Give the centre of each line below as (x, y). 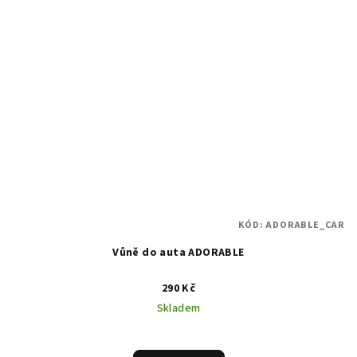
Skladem (178, 308)
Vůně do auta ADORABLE (178, 252)
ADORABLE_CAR (305, 225)
